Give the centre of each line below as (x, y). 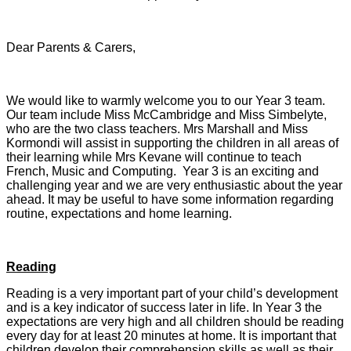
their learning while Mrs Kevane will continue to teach (154, 157)
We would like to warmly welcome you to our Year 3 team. (166, 101)
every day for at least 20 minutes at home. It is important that (171, 336)
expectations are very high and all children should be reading (175, 322)
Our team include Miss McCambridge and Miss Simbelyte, (166, 115)
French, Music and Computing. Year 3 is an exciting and (163, 172)
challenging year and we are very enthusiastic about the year (174, 186)
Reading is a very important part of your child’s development (172, 294)
